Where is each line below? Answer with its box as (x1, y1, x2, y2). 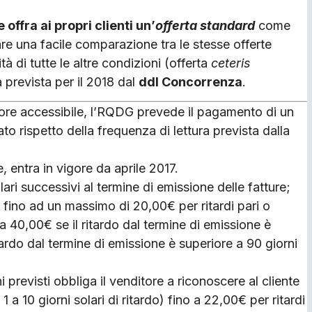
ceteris (211, 55, 251, 70)
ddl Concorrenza (139, 74, 242, 89)
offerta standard (155, 17, 255, 33)
